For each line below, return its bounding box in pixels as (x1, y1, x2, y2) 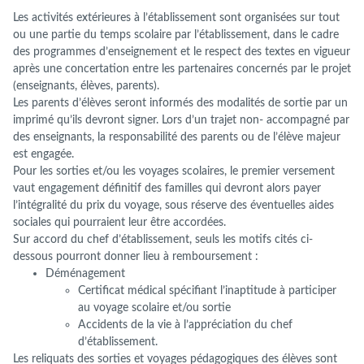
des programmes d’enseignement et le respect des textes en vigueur (13, 45, 350, 58)
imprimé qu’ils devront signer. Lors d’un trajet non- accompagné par (13, 113, 349, 126)
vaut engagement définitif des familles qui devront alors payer (13, 181, 321, 194)
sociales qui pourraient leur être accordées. (13, 215, 226, 228)
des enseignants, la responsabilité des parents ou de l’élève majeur (13, 130, 340, 143)
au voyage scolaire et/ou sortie (78, 301, 231, 314)
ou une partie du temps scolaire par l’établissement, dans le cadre (13, 28, 339, 41)
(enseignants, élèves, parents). (13, 79, 159, 92)
